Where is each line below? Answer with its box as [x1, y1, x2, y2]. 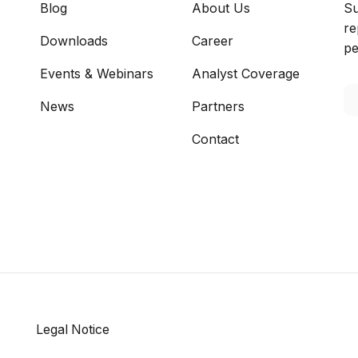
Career [192, 33, 233, 50]
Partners [192, 98, 245, 115]
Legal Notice [36, 321, 109, 337]
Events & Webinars [40, 66, 153, 82]
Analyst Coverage [192, 66, 300, 82]
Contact [192, 131, 239, 148]
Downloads [40, 33, 108, 50]
